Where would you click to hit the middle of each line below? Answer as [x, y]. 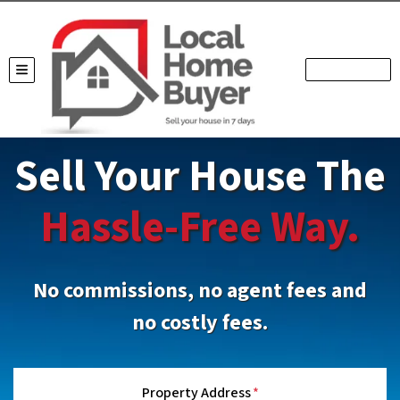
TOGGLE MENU [59, 75]
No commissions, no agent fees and [200, 291]
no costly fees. [200, 323]
